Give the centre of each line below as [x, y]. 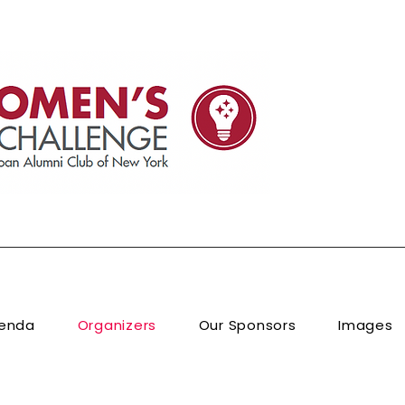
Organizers [117, 325]
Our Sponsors [247, 325]
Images [366, 325]
